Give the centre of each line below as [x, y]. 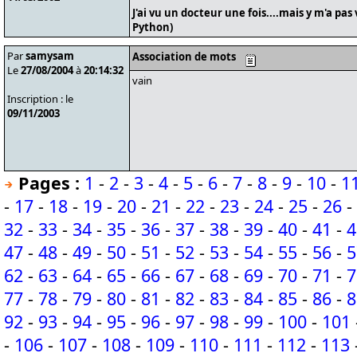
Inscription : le [40, 99]
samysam [50, 56]
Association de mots [184, 57]
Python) [153, 27]
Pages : [49, 183]
